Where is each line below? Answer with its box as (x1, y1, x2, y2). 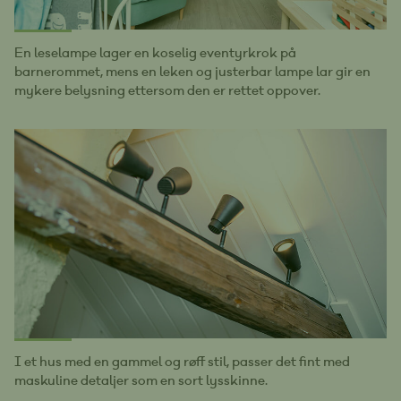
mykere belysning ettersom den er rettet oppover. (14, 81, 320, 98)
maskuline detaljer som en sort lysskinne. (14, 371, 268, 388)
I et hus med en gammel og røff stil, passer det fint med (14, 353, 350, 370)
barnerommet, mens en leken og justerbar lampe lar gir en (14, 63, 371, 80)
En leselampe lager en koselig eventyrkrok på (14, 44, 296, 61)
